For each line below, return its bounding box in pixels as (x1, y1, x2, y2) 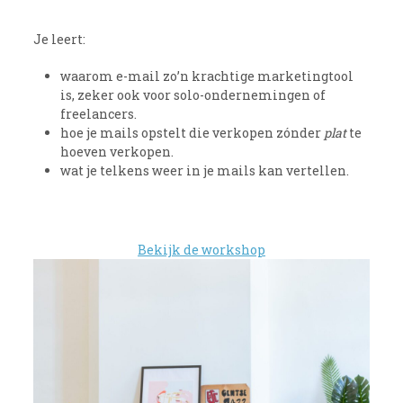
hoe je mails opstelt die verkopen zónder (60, 123, 325, 141)
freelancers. (60, 104, 138, 122)
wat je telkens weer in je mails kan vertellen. (60, 161, 350, 179)
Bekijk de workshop (138, 240, 265, 258)
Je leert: (33, 30, 86, 48)
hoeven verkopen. (60, 142, 175, 160)
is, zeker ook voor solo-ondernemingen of (60, 85, 327, 103)
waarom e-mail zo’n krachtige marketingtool (60, 67, 354, 85)
